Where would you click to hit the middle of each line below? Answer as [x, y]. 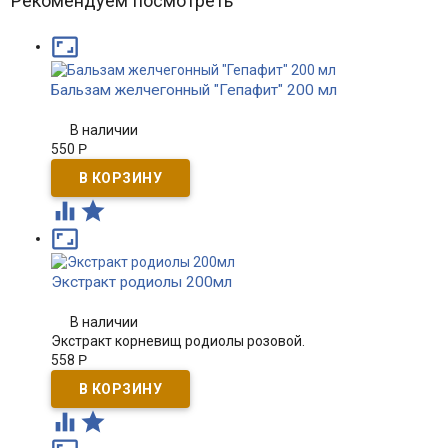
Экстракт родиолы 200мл [141, 282]
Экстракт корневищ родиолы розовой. [177, 341]
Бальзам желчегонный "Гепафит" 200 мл [193, 90]
